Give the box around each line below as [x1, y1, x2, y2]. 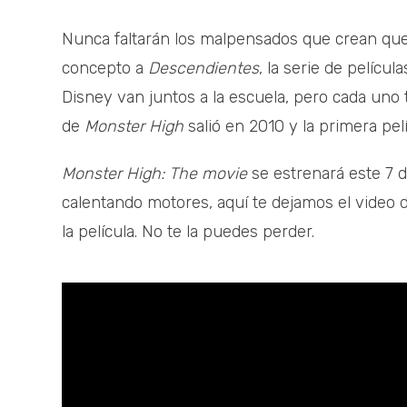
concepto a [62, 58, 148, 79]
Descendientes [148, 58, 259, 79]
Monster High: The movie [62, 164, 247, 184]
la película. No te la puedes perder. [62, 222, 314, 243]
